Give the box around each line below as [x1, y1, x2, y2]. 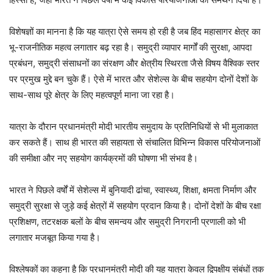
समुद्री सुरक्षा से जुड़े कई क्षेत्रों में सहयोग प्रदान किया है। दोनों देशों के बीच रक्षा [9, 200, 261, 212]
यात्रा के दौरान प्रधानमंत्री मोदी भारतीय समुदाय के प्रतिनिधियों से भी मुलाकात [9, 121, 258, 133]
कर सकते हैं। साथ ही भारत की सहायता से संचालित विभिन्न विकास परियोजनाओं [9, 136, 260, 149]
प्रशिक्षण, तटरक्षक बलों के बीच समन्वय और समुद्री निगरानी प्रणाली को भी [9, 216, 246, 228]
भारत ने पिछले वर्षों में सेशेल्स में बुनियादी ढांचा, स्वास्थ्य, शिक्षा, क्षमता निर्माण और [9, 184, 257, 196]
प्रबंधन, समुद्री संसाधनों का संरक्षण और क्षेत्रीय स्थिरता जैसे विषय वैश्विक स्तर [9, 57, 260, 69]
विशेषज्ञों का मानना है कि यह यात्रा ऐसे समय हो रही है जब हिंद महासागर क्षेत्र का [9, 26, 260, 38]
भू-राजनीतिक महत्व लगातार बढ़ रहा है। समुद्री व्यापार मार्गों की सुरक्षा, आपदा [9, 41, 252, 54]
